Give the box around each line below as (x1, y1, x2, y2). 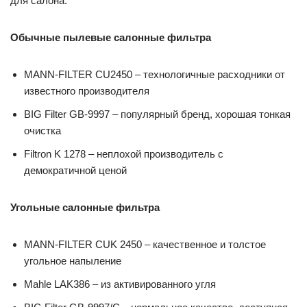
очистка (24, 125, 61, 136)
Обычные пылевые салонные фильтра (10, 32, 211, 43)
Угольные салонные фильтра (10, 201, 160, 213)
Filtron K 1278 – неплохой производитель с (24, 148, 223, 160)
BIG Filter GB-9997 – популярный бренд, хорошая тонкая (24, 108, 291, 120)
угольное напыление (24, 255, 121, 267)
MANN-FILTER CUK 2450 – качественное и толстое (24, 238, 266, 250)
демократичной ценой (24, 164, 127, 176)
